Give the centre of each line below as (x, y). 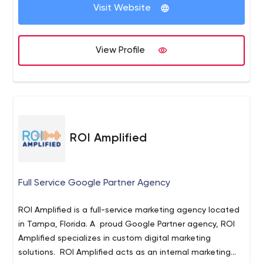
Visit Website (122, 8)
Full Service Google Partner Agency (95, 183)
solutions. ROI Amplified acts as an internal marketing (125, 252)
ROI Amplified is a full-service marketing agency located (129, 210)
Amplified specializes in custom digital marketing (115, 238)
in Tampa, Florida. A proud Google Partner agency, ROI (127, 224)
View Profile (120, 50)
